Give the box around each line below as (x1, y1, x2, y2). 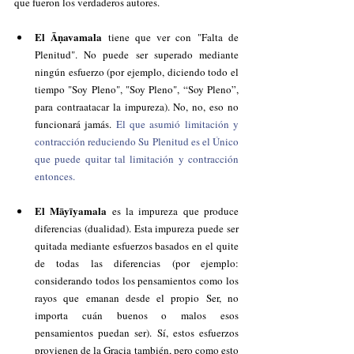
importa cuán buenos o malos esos (35, 308, 239, 322)
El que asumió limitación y (115, 117, 239, 131)
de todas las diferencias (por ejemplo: (35, 256, 239, 270)
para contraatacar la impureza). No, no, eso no (35, 100, 239, 114)
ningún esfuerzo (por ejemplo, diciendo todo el (35, 65, 239, 79)
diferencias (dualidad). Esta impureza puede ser (35, 221, 239, 235)
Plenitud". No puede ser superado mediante (35, 47, 239, 62)
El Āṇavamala (35, 29, 108, 44)
